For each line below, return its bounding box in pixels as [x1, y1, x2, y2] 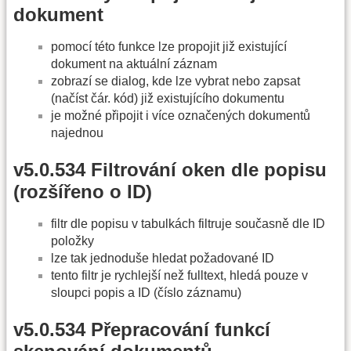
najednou [51, 125, 103, 139]
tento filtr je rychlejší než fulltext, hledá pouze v [51, 269, 308, 283]
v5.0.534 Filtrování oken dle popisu [13, 159, 327, 181]
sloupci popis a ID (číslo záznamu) [51, 286, 241, 300]
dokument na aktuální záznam [51, 56, 217, 71]
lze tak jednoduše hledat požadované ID [51, 251, 274, 266]
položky [51, 234, 94, 248]
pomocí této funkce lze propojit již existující [51, 39, 287, 53]
